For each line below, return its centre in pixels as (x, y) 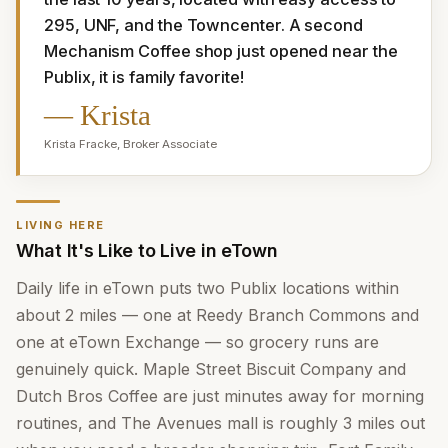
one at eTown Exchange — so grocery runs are (197, 342)
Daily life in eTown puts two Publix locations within (207, 288)
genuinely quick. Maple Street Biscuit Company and (211, 369)
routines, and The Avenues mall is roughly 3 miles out (220, 423)
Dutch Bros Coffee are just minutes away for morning (220, 396)
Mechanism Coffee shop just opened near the (221, 51)
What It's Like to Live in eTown (147, 250)
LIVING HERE (60, 225)
